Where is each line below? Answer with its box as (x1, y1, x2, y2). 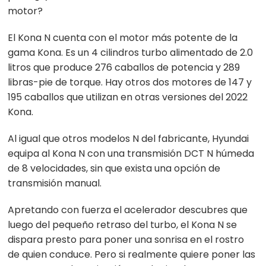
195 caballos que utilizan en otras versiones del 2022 (8, 90, 248, 104)
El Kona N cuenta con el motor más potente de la (8, 31, 238, 45)
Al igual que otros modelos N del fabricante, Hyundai (8, 132, 249, 146)
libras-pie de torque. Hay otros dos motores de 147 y (8, 75, 252, 90)
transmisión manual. (8, 176, 104, 191)
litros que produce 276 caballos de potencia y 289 (8, 61, 240, 75)
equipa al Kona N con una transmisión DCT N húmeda (8, 147, 255, 161)
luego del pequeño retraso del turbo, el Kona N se (8, 218, 237, 232)
